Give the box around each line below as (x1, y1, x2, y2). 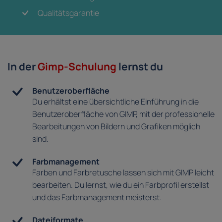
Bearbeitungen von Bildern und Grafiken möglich (32, 121, 200, 132)
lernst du (116, 59, 163, 74)
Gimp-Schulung (38, 59, 116, 74)
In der (7, 59, 38, 74)
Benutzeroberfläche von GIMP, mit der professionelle (32, 109, 215, 120)
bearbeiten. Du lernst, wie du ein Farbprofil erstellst (32, 179, 209, 191)
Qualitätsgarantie (38, 7, 99, 19)
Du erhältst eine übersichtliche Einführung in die (32, 96, 199, 108)
